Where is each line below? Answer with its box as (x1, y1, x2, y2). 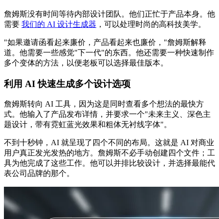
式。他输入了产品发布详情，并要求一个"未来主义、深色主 (4, 110, 211, 119)
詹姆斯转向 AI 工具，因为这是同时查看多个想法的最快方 (4, 100, 204, 109)
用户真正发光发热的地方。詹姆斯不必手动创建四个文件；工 (4, 149, 215, 157)
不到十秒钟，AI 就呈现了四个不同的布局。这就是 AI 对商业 (4, 138, 214, 147)
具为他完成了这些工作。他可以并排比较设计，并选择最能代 (4, 159, 215, 168)
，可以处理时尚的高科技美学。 (96, 20, 206, 28)
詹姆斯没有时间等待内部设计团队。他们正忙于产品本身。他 (4, 9, 215, 18)
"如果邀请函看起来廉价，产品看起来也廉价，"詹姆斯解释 (4, 38, 206, 46)
